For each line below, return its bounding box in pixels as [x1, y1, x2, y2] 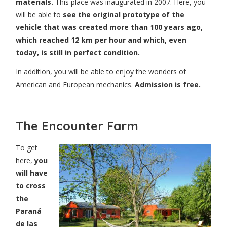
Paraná [16, 206, 42, 216]
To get [16, 143, 37, 153]
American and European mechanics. [16, 79, 135, 89]
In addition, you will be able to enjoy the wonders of [16, 66, 186, 77]
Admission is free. [135, 79, 201, 89]
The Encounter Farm [16, 118, 138, 133]
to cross [16, 181, 46, 191]
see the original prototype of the [63, 10, 184, 20]
